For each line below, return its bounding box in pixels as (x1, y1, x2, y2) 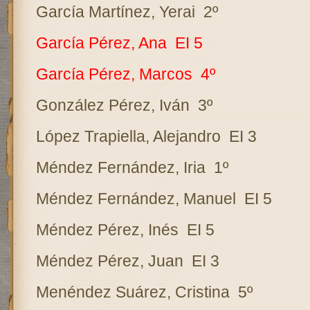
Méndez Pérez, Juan (35, 252, 183, 270)
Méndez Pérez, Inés (35, 221, 179, 239)
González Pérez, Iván (35, 96, 190, 114)
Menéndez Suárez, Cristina (35, 283, 230, 301)
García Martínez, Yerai (35, 3, 195, 21)
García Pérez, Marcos (35, 65, 192, 83)
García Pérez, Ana (35, 34, 167, 52)
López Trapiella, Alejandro (35, 127, 221, 145)
